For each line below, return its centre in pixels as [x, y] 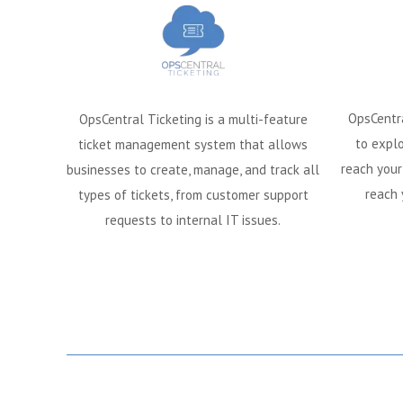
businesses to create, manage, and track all [193, 170]
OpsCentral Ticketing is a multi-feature [193, 120]
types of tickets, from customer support [193, 195]
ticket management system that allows [193, 145]
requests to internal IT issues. [193, 220]
